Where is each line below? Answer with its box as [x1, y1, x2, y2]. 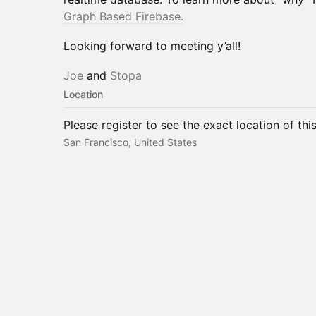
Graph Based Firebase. [63, 9, 183, 23]
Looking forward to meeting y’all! [63, 39, 241, 53]
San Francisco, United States [63, 136, 197, 148]
